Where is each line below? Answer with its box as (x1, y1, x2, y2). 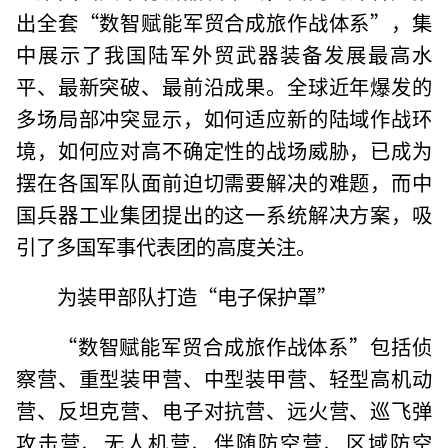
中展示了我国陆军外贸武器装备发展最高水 (16, 38, 432, 69)
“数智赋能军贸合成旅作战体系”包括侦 (56, 330, 432, 361)
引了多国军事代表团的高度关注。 (16, 230, 317, 261)
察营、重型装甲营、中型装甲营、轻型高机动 (16, 362, 432, 393)
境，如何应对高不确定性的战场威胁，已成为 (16, 134, 432, 165)
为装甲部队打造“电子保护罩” (56, 280, 337, 311)
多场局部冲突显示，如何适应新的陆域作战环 (16, 102, 432, 133)
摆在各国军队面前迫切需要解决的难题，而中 (16, 166, 432, 197)
